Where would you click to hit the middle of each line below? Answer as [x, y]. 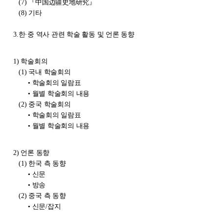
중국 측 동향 [47, 196]
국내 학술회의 [50, 72]
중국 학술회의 [50, 104]
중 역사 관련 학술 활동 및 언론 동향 [81, 34]
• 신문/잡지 [44, 206]
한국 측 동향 [47, 163]
